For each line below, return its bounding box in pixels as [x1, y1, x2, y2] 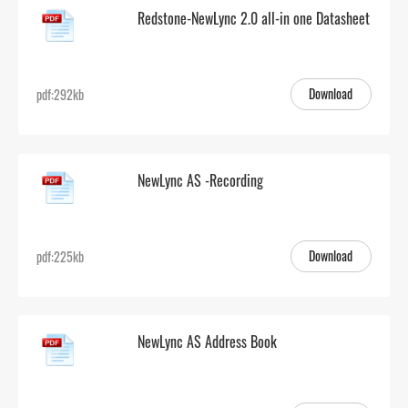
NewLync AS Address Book [186, 331, 277, 353]
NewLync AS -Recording [186, 168, 263, 191]
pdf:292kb [36, 85, 85, 105]
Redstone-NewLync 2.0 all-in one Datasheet [137, 6, 370, 29]
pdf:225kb [36, 246, 85, 266]
